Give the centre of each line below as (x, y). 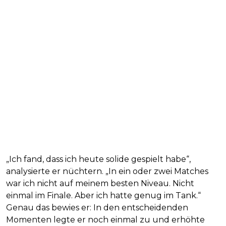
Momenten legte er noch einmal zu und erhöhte (105, 220)
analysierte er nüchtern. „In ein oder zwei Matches (107, 172)
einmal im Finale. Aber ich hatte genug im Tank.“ (103, 196)
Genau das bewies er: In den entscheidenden (97, 208)
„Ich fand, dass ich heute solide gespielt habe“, (98, 159)
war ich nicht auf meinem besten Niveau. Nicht (100, 184)
